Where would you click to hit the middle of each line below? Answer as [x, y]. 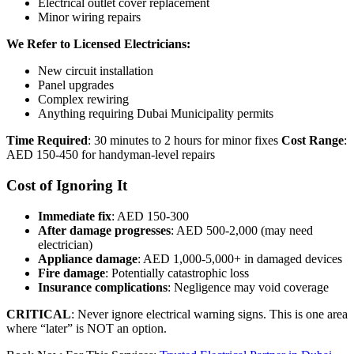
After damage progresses [104, 230]
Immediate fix [75, 216]
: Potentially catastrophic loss [177, 273]
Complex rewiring [83, 100]
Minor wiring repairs [89, 17]
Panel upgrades [76, 85]
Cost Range [313, 141]
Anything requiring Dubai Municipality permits [156, 114]
